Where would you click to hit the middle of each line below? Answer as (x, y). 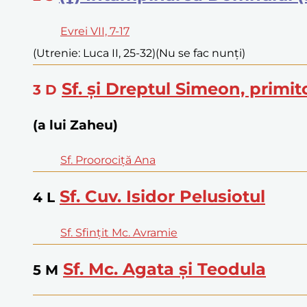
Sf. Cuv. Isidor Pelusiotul (162, 196)
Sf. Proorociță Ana (108, 160)
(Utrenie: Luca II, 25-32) (94, 53)
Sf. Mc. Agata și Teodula (164, 269)
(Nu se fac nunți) (200, 53)
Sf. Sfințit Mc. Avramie (119, 232)
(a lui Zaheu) (75, 125)
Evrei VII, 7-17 (95, 31)
